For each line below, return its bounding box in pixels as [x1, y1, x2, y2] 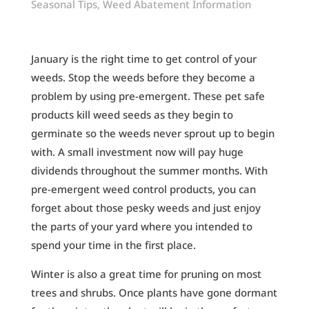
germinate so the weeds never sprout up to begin [30, 126, 275, 141]
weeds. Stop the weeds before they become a [30, 70, 255, 85]
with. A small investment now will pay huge [30, 145, 243, 159]
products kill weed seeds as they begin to [30, 108, 233, 122]
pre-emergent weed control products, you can [30, 182, 256, 197]
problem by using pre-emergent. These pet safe [30, 89, 265, 103]
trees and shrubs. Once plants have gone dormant [30, 286, 277, 300]
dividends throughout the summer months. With [30, 163, 268, 178]
